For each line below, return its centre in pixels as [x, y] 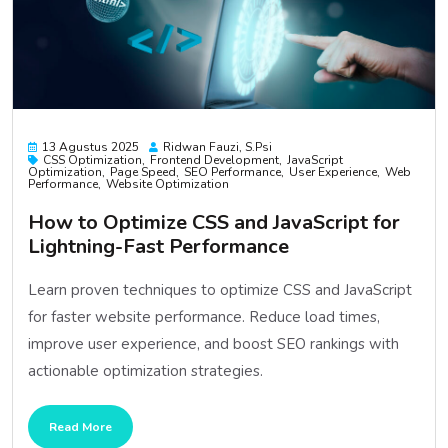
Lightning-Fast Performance [158, 246]
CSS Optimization [92, 159]
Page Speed [143, 171]
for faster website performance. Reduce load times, [204, 316]
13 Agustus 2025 [90, 146]
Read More [80, 426]
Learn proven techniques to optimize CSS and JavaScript [220, 289]
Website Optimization [167, 183]
